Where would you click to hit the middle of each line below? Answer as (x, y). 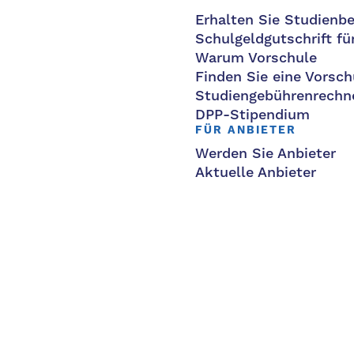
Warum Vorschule (256, 58)
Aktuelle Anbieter (256, 173)
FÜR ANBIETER (246, 130)
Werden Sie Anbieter (265, 154)
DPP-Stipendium (252, 115)
